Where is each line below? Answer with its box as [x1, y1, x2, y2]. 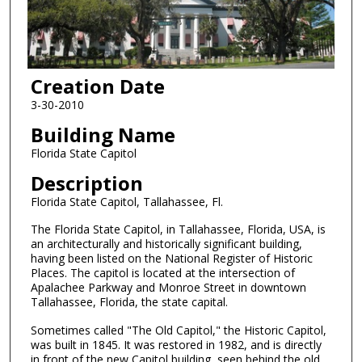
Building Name [30, 120, 175, 148]
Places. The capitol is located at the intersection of [30, 265, 295, 281]
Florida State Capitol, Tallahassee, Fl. [30, 193, 223, 209]
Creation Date [30, 73, 165, 100]
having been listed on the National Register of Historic [30, 250, 313, 267]
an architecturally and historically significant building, [30, 236, 302, 252]
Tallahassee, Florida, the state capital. [30, 294, 228, 310]
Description [30, 169, 143, 196]
